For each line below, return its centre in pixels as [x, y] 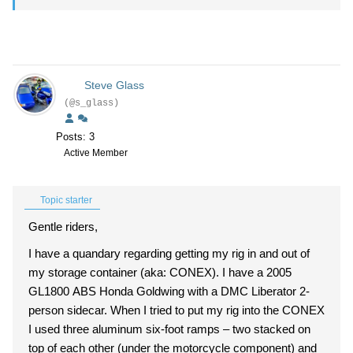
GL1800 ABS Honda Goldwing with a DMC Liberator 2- [169, 291]
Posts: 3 [75, 137]
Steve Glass [114, 85]
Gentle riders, [63, 227]
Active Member [96, 153]
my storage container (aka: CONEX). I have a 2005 [160, 272]
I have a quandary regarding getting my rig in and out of [169, 253]
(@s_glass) [91, 103]
